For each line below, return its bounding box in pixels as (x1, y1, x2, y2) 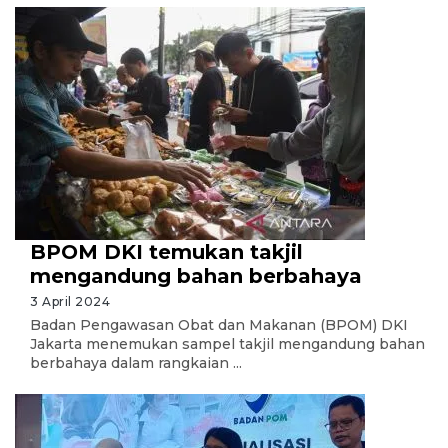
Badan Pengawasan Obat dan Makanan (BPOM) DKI (30, 316, 408, 334)
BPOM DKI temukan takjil (30, 240, 303, 264)
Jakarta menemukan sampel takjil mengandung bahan (30, 335, 425, 353)
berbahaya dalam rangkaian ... (30, 354, 242, 372)
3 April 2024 (30, 294, 110, 309)
